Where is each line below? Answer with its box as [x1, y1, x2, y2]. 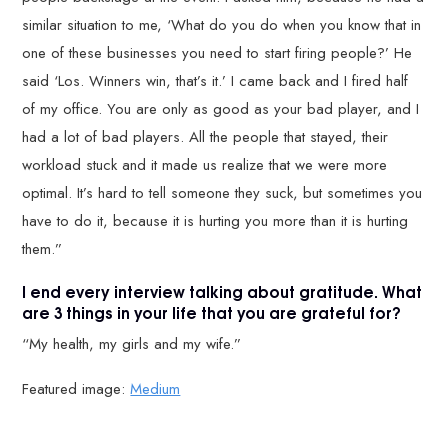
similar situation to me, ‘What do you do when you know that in [22, 13, 422, 36]
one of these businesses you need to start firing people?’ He [22, 41, 413, 64]
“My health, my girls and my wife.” [22, 333, 242, 355]
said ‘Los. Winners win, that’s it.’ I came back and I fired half [22, 69, 409, 92]
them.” [22, 237, 63, 260]
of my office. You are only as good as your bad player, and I [22, 97, 420, 120]
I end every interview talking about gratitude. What [22, 278, 423, 303]
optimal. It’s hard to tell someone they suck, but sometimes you [22, 181, 423, 204]
